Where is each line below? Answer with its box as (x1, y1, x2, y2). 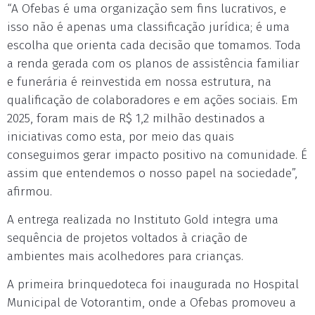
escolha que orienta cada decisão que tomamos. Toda (7, 38, 301, 53)
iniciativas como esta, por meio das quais (7, 129, 234, 144)
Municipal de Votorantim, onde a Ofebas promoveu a (7, 295, 296, 310)
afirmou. (7, 184, 52, 199)
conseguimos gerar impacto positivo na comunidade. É (7, 148, 307, 162)
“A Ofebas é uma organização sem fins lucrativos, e (7, 1, 286, 16)
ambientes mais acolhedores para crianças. (7, 249, 243, 264)
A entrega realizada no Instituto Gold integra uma (7, 212, 278, 227)
